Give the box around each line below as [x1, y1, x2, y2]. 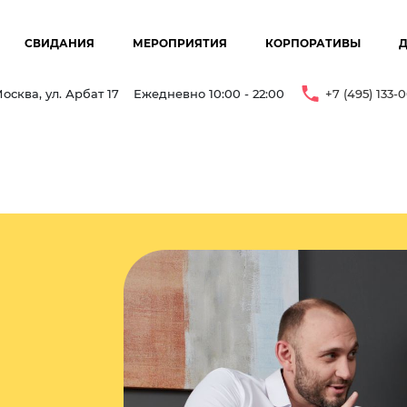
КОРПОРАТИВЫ [264, 36, 361, 50]
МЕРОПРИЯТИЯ [132, 36, 227, 50]
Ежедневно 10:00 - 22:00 [134, 85, 284, 101]
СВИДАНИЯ [24, 36, 94, 50]
